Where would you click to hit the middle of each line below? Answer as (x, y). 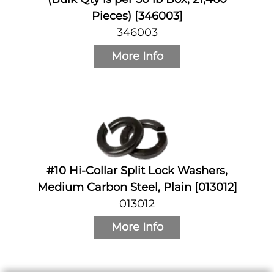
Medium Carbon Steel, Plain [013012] (137, 187)
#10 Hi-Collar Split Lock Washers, (137, 170)
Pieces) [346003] (137, 16)
